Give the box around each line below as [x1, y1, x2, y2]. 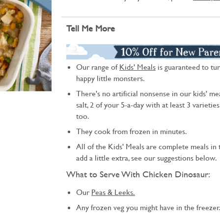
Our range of [76, 62, 119, 72]
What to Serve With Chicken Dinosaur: [66, 169, 210, 180]
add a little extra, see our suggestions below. [76, 153, 217, 163]
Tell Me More [66, 23, 115, 33]
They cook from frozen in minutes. [76, 126, 187, 137]
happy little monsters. [76, 73, 145, 83]
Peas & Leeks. [91, 187, 135, 197]
